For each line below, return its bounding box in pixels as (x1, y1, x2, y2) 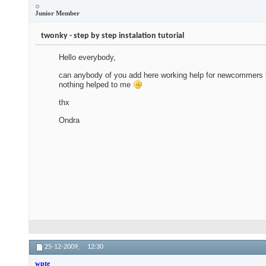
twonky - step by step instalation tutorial (41, 31, 184, 41)
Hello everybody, (59, 53, 116, 62)
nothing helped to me (59, 80, 133, 90)
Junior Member (35, 9, 80, 17)
